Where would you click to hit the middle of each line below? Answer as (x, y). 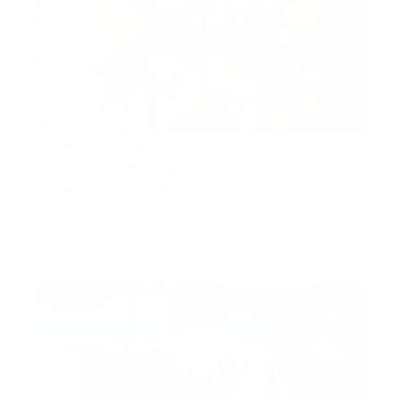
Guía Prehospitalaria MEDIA (113, 249)
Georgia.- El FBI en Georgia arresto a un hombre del (194, 212)
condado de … (75, 231)
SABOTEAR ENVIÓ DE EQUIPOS (183, 168)
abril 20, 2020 (235, 249)
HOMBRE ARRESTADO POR (163, 145)
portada (78, 305)
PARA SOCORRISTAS (129, 192)
